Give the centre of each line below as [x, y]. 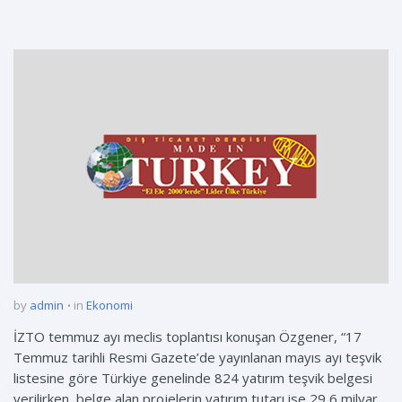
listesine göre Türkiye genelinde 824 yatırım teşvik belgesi [193, 378]
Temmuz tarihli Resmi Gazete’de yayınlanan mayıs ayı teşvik [197, 358]
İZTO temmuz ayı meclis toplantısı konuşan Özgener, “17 [188, 337]
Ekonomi [109, 306]
